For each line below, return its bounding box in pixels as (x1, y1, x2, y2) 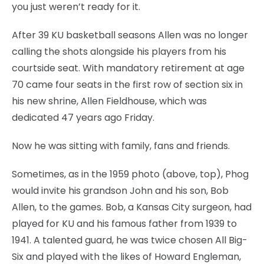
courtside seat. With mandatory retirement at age (12, 61, 245, 75)
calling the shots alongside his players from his (12, 44, 226, 58)
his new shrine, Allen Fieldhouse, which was (12, 94, 207, 108)
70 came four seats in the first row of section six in (12, 77, 243, 91)
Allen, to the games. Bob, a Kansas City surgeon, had (12, 200, 252, 214)
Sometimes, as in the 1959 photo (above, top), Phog (12, 167, 249, 181)
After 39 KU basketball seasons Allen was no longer (12, 28, 248, 42)
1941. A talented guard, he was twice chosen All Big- (12, 233, 247, 247)
